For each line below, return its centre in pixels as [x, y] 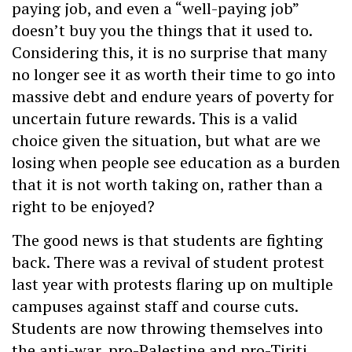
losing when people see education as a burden [176, 163]
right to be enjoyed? [85, 207]
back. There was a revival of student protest [168, 262]
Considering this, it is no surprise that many [169, 53]
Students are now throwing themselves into [167, 328]
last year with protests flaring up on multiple [172, 284]
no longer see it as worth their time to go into [174, 75]
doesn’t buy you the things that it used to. [162, 31]
